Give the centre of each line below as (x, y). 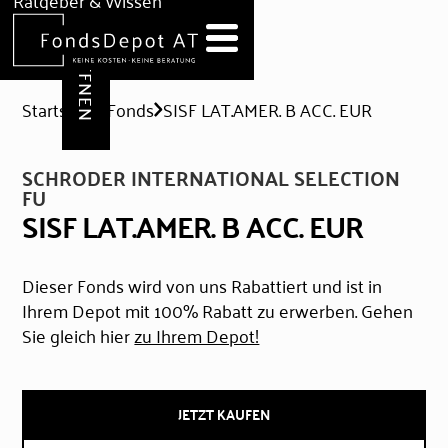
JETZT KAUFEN (224, 414)
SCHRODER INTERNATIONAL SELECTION (211, 177)
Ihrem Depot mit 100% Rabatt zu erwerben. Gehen (218, 310)
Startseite (60, 109)
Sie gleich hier (78, 335)
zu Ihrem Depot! (197, 335)
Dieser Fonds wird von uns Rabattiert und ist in (202, 285)
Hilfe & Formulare (87, 44)
